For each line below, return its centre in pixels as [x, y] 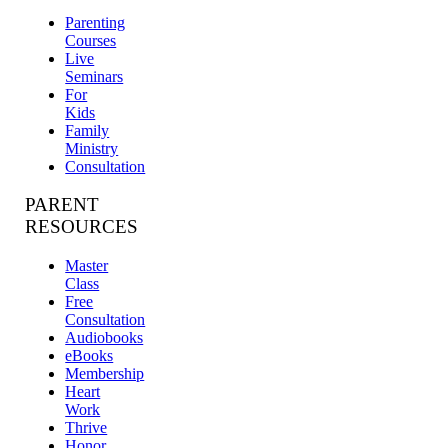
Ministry [92, 148]
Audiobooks [104, 338]
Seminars [94, 76]
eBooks [89, 356]
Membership [105, 374]
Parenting [95, 22]
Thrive [86, 428]
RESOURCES [82, 227]
